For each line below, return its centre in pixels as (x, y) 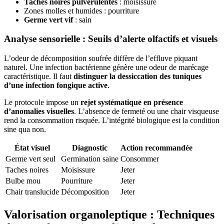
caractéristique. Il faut (39, 76)
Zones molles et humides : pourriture (81, 10)
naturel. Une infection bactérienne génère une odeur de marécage (106, 67)
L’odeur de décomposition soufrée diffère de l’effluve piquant (101, 58)
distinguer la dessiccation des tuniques (137, 76)
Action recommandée (156, 148)
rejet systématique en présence (132, 102)
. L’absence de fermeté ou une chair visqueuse (146, 111)
